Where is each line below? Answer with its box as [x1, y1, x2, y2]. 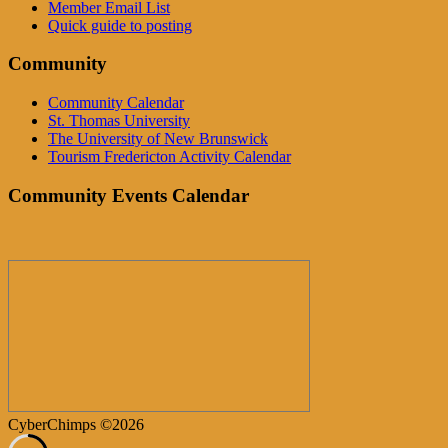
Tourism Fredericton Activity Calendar [48, 148, 291, 166]
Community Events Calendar [8, 184, 249, 206]
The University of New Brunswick [48, 130, 268, 148]
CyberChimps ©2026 [8, 415, 144, 433]
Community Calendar [48, 94, 184, 112]
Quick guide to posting [48, 16, 192, 34]
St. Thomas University [48, 112, 190, 130]
